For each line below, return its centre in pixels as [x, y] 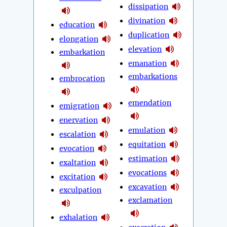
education [77, 25]
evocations [148, 173]
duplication [149, 35]
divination [147, 21]
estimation [148, 158]
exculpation [80, 190]
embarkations [153, 77]
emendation [150, 103]
